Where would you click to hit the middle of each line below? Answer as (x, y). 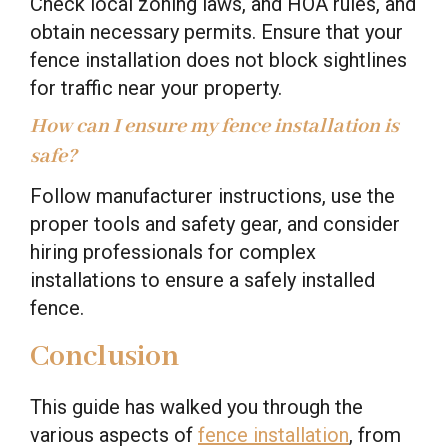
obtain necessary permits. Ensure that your (216, 31)
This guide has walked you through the (196, 406)
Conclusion (104, 356)
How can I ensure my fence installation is (214, 126)
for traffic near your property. (156, 87)
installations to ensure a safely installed (202, 279)
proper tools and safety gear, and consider (215, 223)
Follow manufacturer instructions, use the (212, 195)
